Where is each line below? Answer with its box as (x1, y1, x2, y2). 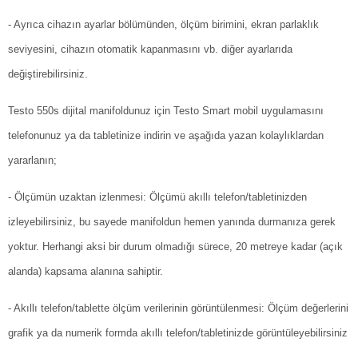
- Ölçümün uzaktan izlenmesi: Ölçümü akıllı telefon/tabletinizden (8, 191, 307, 204)
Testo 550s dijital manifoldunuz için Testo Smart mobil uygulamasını (8, 105, 324, 117)
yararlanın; (8, 154, 57, 167)
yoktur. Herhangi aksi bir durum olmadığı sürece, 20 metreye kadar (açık (8, 241, 343, 253)
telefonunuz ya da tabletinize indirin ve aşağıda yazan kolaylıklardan (8, 129, 324, 142)
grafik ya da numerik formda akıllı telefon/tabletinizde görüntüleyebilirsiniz (8, 327, 348, 340)
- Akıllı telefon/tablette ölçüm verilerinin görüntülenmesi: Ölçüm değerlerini (8, 302, 348, 315)
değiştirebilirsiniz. (8, 68, 88, 81)
